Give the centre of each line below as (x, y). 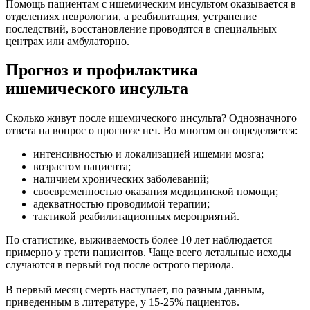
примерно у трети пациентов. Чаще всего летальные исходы (148, 253)
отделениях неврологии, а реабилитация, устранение (131, 16)
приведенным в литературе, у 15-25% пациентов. (122, 302)
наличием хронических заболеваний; (121, 179)
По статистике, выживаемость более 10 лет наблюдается (139, 240)
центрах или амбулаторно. (67, 41)
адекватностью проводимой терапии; (121, 204)
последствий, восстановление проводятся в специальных (141, 28)
